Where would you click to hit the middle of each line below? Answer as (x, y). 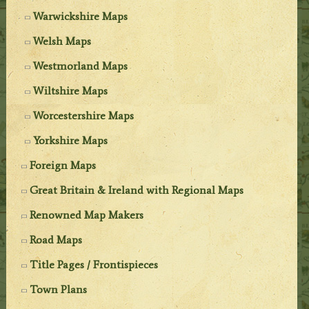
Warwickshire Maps (81, 17)
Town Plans (59, 290)
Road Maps (56, 240)
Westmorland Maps (81, 66)
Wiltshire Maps (71, 91)
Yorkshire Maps (71, 141)
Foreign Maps (63, 166)
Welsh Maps (62, 41)
